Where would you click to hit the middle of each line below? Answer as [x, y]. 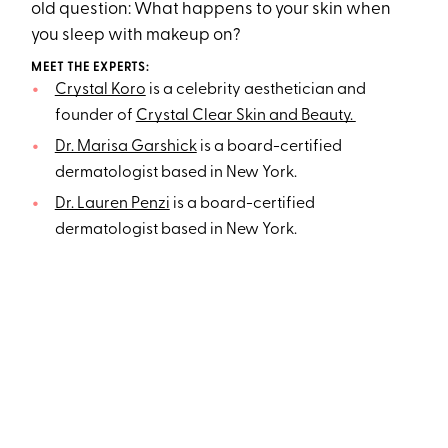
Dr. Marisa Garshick [125, 147]
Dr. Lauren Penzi [112, 204]
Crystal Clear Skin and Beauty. [245, 116]
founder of [95, 116]
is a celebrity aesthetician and [255, 90]
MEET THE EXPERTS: [91, 68]
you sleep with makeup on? [138, 36]
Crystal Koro [100, 90]
